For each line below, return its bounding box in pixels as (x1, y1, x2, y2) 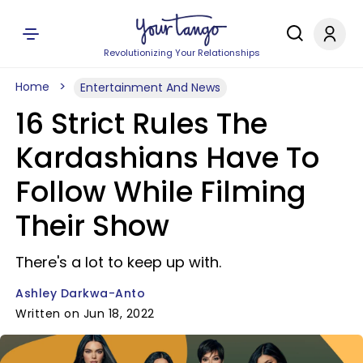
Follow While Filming (15, 172, 306, 211)
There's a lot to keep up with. (15, 252, 221, 272)
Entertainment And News (80, 79, 220, 96)
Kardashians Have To (15, 138, 319, 177)
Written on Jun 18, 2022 (15, 305, 155, 322)
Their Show (15, 206, 169, 246)
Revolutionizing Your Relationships (103, 46, 260, 59)
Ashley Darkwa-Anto (15, 285, 145, 301)
